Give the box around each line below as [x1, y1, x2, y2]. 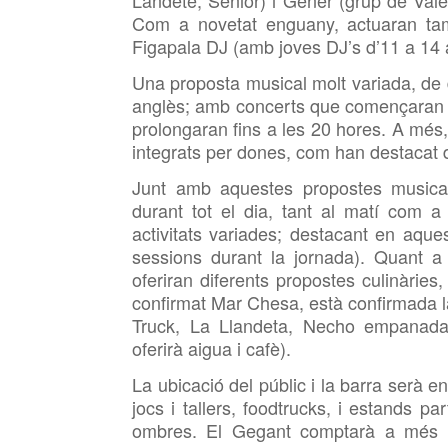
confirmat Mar [132, 289, 248, 315]
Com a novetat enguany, [132, 10, 348, 36]
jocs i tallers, [132, 394, 243, 420]
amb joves [239, 33, 321, 59]
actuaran [347, 10, 418, 36]
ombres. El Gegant [132, 417, 301, 443]
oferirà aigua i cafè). [132, 335, 291, 361]
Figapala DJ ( [132, 33, 239, 59]
